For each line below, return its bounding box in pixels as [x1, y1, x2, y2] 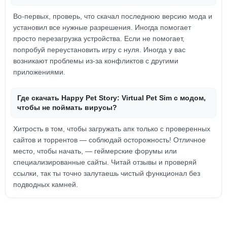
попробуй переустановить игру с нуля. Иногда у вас [13, 46, 185, 54]
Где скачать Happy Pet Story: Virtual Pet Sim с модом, [17, 94, 206, 102]
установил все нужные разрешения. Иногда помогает [13, 23, 191, 31]
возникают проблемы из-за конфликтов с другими [13, 57, 178, 65]
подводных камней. [13, 180, 78, 188]
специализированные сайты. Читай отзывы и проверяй [13, 158, 197, 166]
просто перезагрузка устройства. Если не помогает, [13, 34, 184, 43]
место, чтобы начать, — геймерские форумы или [13, 147, 177, 155]
